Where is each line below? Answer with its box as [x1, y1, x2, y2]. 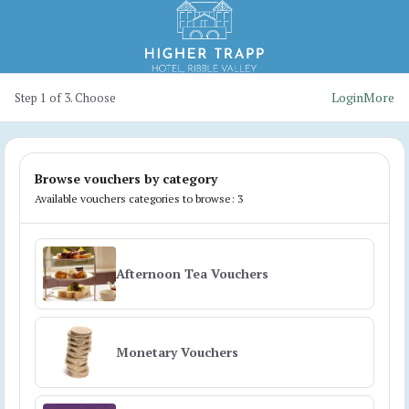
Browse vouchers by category [35, 170, 217, 187]
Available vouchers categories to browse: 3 [35, 192, 243, 205]
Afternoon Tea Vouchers [116, 265, 268, 282]
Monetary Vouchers [116, 343, 238, 361]
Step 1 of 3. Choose [15, 89, 116, 106]
